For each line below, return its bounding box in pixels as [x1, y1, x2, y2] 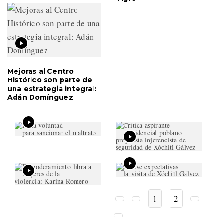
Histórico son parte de [7, 75, 93, 84]
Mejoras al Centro [7, 66, 74, 76]
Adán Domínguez [7, 93, 73, 102]
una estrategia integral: [7, 84, 96, 93]
